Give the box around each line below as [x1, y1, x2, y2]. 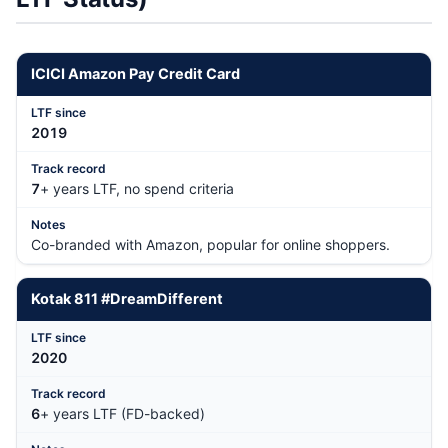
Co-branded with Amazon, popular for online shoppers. [31, 236, 390, 254]
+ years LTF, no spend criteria [40, 180, 234, 198]
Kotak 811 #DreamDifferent [31, 290, 223, 309]
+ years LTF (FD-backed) [40, 405, 205, 423]
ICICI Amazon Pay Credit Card [31, 65, 240, 84]
